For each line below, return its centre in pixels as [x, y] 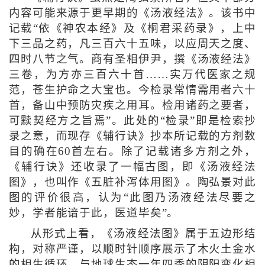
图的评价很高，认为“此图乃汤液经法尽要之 [132, 198]
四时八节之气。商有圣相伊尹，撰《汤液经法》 [132, 59]
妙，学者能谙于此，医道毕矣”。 [94, 213]
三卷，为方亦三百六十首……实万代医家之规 [132, 75]
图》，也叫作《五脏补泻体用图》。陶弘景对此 [132, 182]
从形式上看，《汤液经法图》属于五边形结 [143, 234]
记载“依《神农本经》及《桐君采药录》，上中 [132, 29]
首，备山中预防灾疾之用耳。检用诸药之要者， [132, 106]
